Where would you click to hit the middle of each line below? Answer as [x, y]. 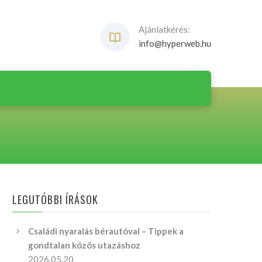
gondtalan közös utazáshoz [84, 245]
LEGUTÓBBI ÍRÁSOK [56, 199]
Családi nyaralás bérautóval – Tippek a [106, 231]
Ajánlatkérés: [164, 29]
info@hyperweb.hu [175, 43]
